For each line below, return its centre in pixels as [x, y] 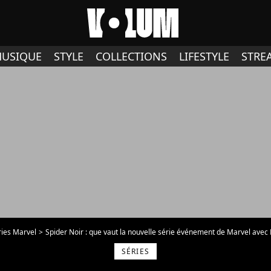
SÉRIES [135, 251]
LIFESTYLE [204, 56]
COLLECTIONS [131, 56]
